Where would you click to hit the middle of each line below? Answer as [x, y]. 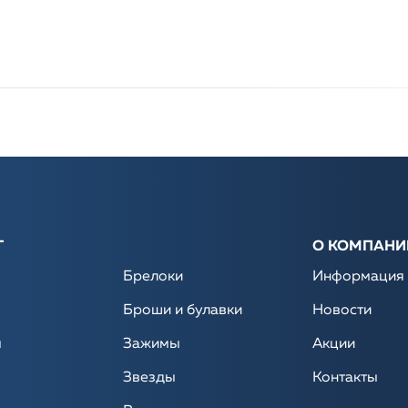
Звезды [149, 377]
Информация [359, 276]
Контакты [346, 377]
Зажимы [151, 344]
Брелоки [153, 276]
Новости [342, 310]
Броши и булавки [182, 310]
